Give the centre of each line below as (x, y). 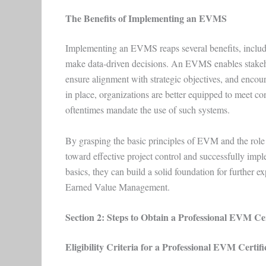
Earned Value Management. (119, 186)
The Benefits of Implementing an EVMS (146, 18)
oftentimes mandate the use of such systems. (149, 110)
